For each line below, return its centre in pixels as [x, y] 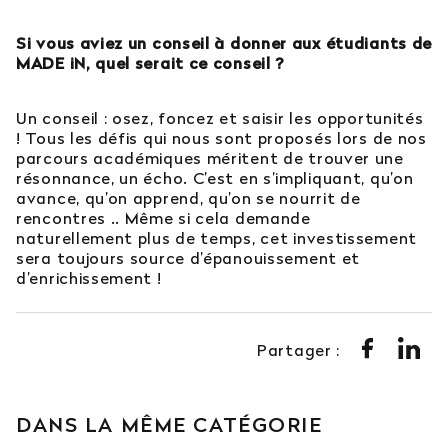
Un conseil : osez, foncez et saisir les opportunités [220, 118]
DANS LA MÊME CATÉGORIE [169, 425]
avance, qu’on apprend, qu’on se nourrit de [188, 198]
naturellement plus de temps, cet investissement [216, 238]
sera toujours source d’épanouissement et [188, 258]
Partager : [298, 350]
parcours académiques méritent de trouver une [210, 158]
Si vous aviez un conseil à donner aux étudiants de [224, 43]
